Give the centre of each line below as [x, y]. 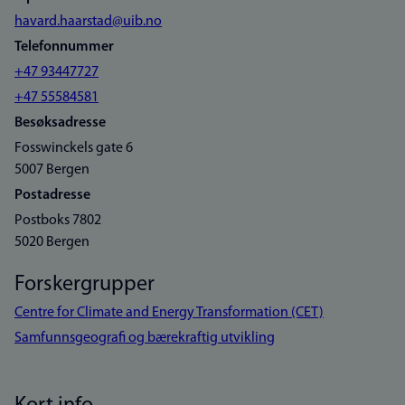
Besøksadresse [60, 123]
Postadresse [52, 195]
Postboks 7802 [58, 221]
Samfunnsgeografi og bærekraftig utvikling [145, 338]
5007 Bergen [52, 170]
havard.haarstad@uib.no [88, 22]
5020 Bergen [52, 242]
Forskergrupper [85, 285]
